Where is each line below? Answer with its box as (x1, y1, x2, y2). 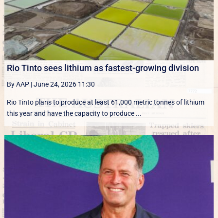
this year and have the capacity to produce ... (6, 109, 142, 118)
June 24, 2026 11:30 (33, 80, 95, 89)
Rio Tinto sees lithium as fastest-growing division (6, 63, 199, 73)
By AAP (6, 80, 29, 89)
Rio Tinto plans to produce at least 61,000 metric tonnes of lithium (6, 98, 204, 107)
